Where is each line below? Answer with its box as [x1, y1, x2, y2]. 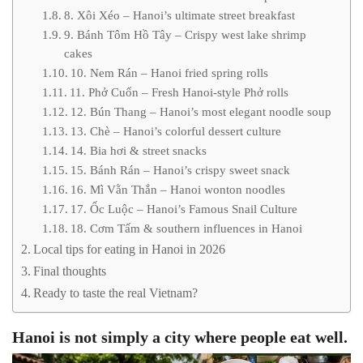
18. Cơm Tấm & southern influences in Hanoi [70, 222, 302, 235]
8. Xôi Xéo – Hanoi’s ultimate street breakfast [63, 9, 295, 22]
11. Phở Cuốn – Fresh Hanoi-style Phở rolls [69, 86, 288, 99]
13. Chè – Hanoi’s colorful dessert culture [70, 125, 281, 138]
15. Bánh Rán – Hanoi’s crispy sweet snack [70, 164, 290, 177]
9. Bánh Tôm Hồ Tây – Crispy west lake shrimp [63, 28, 306, 41]
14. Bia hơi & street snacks [70, 144, 207, 157]
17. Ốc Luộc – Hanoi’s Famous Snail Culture [70, 203, 297, 216]
